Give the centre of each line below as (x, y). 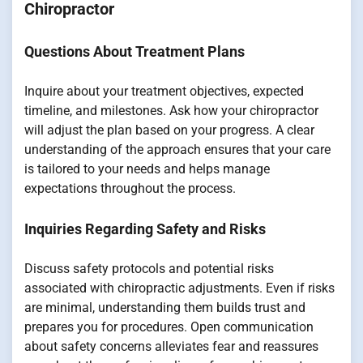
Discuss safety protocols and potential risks (149, 269)
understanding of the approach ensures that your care (177, 150)
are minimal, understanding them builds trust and (165, 308)
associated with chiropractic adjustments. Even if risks (179, 288)
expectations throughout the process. (130, 189)
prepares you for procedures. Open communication (169, 327)
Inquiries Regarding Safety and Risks (145, 229)
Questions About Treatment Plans (135, 52)
